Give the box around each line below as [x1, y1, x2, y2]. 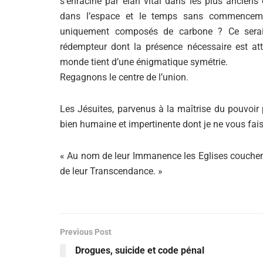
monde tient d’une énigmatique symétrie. [60, 56, 228, 68]
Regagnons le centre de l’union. [60, 72, 188, 83]
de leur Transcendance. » [60, 166, 163, 177]
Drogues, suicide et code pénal [75, 245, 204, 256]
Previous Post [60, 227, 112, 237]
